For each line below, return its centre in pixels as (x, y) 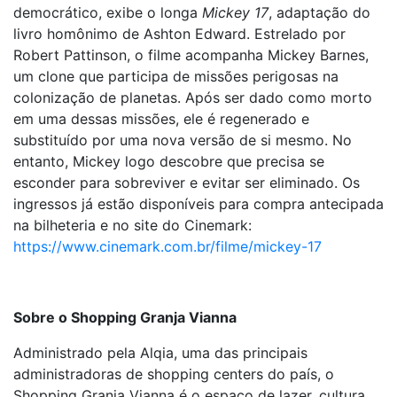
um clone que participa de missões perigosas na (176, 76)
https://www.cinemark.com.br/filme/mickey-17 (167, 246)
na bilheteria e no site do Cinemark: (132, 225)
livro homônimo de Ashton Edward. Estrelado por (179, 34)
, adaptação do (319, 12)
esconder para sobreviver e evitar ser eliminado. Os (187, 183)
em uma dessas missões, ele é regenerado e (161, 119)
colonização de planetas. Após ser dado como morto (193, 97)
